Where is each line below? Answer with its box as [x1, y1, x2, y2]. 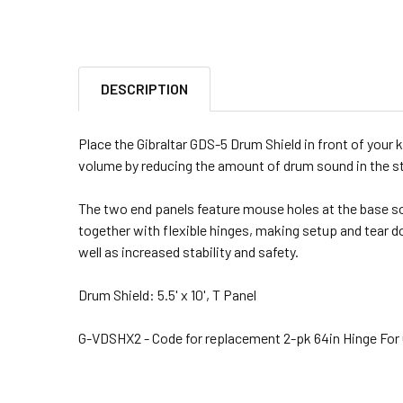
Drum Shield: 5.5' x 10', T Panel [78, 285, 256, 303]
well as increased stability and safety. [78, 242, 299, 260]
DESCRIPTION [101, 79, 188, 97]
